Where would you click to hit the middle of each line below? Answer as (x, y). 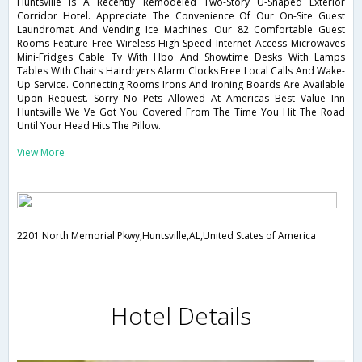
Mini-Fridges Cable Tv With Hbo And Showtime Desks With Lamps (181, 57)
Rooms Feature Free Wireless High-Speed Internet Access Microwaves (181, 44)
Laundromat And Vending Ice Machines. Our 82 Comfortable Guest (181, 30)
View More (41, 153)
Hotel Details (181, 316)
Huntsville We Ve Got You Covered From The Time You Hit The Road (181, 112)
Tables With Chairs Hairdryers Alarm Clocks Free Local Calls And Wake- (181, 71)
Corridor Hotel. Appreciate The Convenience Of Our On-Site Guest (181, 16)
